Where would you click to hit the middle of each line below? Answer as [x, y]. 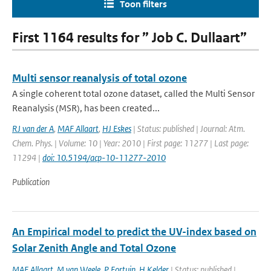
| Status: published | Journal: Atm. [188, 129]
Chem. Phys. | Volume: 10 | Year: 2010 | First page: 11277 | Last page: [130, 143]
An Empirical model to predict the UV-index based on [134, 232]
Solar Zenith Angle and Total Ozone [94, 248]
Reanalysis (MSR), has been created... [86, 108]
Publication [31, 182]
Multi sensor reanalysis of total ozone [100, 78]
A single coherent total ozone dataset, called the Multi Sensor [133, 93]
